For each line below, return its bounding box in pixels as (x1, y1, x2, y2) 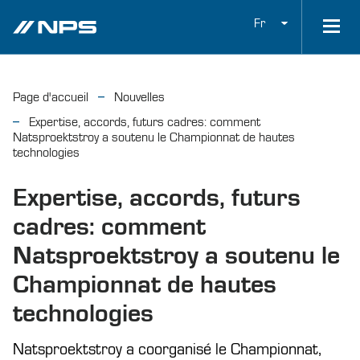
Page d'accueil (13, 90, 88, 104)
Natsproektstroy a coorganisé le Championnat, (13, 341, 321, 358)
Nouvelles (114, 90, 165, 104)
